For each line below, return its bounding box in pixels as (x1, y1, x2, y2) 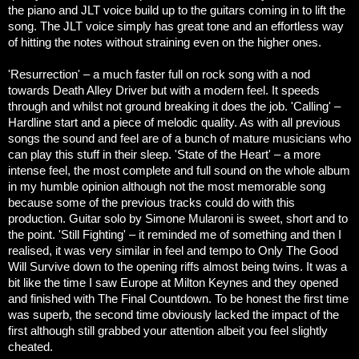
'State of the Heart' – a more (175, 147, 321, 161)
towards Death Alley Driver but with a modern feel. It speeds (8, 83, 320, 97)
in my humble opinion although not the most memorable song (8, 179, 325, 193)
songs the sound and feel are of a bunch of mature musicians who (8, 131, 351, 145)
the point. (8, 228, 55, 241)
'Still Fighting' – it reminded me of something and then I (58, 228, 341, 241)
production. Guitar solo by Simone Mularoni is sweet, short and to (8, 212, 348, 225)
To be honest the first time (212, 292, 349, 305)
